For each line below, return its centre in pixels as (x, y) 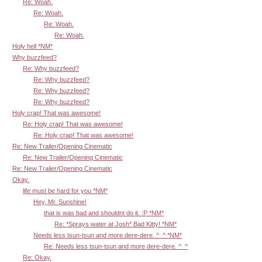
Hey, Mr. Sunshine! (60, 202)
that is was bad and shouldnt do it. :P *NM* (104, 213)
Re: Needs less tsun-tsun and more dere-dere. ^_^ (116, 247)
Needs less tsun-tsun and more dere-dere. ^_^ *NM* (108, 235)
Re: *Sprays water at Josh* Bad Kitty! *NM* (116, 224)
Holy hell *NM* (32, 46)
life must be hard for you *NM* (65, 191)
